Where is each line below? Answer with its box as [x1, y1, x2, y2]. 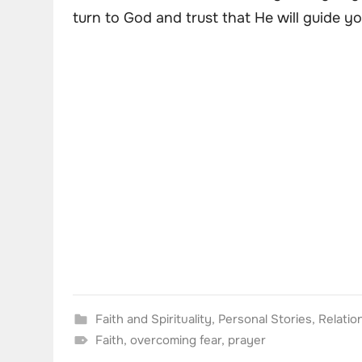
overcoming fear [129, 332, 221, 349]
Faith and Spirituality [95, 311, 212, 328]
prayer [227, 332, 266, 349]
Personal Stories [217, 311, 312, 328]
